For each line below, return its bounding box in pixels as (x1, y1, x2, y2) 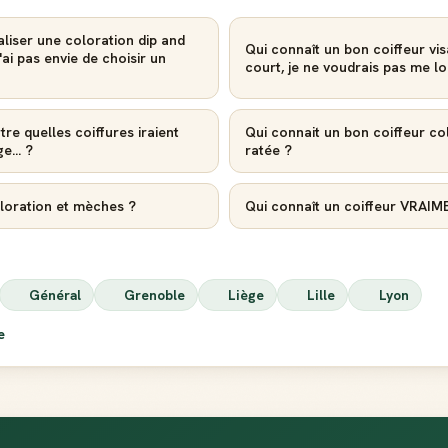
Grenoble (123, 286, 185, 304)
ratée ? (245, 141, 292, 159)
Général (28, 286, 81, 304)
